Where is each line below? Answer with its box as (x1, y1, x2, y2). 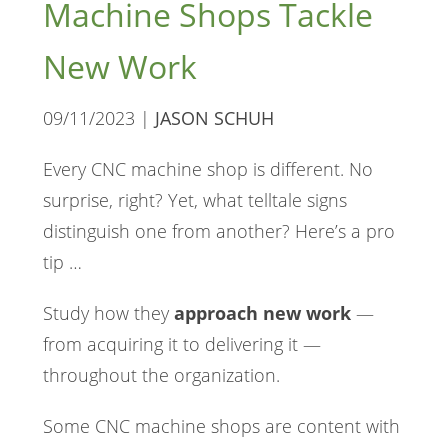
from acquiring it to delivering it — (42, 332, 321, 357)
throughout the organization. (42, 363, 280, 388)
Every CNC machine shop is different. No (42, 157, 373, 182)
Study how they (42, 301, 174, 326)
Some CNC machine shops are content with (42, 414, 400, 439)
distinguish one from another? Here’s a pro (42, 219, 395, 244)
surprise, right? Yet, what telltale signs (42, 188, 347, 213)
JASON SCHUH (154, 106, 274, 131)
